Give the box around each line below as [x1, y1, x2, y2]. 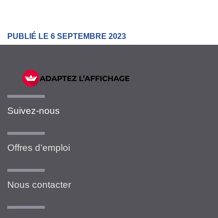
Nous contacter [7, 179, 71, 190]
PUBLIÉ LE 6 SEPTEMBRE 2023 [7, 32, 126, 41]
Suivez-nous [7, 105, 60, 116]
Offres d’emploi [7, 142, 70, 153]
